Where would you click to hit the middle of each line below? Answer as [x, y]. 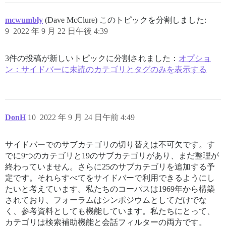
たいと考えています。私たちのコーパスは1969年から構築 [110, 189]
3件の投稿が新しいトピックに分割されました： [92, 58]
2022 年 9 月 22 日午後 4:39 [61, 31]
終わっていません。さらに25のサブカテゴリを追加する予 [110, 166]
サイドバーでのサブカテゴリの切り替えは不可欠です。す [110, 144]
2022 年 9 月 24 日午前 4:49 [87, 117]
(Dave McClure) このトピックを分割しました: [126, 20]
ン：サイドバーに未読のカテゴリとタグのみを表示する [106, 69]
